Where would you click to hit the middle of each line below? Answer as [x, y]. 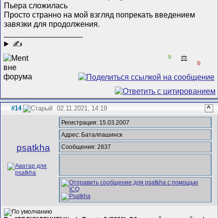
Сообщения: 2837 [86, 147]
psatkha [33, 147]
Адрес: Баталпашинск [91, 135]
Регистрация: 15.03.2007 [95, 122]
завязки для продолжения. [52, 24]
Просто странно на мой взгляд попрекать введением [100, 14]
